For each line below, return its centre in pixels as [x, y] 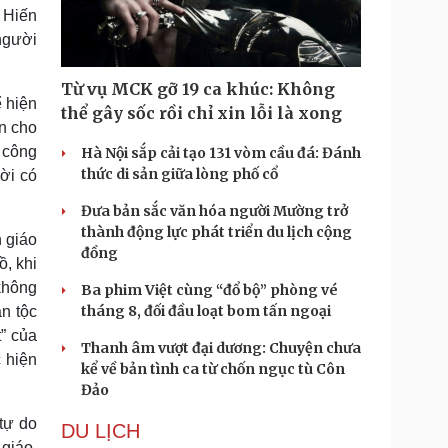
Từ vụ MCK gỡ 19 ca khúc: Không [198, 89]
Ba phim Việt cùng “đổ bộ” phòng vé [209, 290]
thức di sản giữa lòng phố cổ [179, 174]
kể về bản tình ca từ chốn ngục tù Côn [213, 369]
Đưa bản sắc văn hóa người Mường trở [214, 211]
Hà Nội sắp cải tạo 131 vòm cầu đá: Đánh [221, 153]
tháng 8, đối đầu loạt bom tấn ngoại [206, 311]
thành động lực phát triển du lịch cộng [216, 232]
